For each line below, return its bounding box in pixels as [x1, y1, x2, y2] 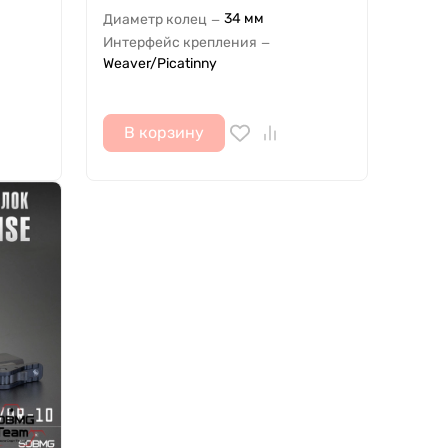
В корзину [123, 123, 204, 143]
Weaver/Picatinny [102, 55, 217, 73]
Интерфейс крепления [102, 34, 257, 52]
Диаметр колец [102, 11, 207, 29]
